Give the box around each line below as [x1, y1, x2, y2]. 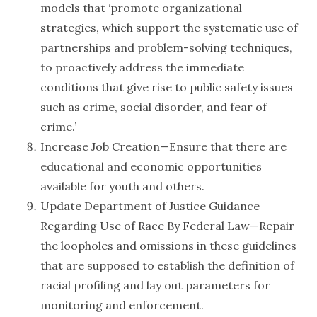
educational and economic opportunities [40, 159, 262, 173]
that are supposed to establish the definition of [40, 258, 294, 272]
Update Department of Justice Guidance [40, 199, 260, 213]
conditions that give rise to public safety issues [40, 80, 293, 94]
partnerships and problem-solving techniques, [40, 40, 292, 54]
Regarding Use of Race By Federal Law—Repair [40, 219, 294, 233]
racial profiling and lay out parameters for [40, 278, 270, 292]
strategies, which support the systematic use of [40, 21, 298, 35]
